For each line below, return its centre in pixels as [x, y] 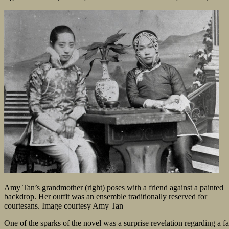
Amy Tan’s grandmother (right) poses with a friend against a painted [114, 188]
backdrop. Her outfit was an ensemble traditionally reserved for [106, 197]
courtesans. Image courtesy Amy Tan [64, 206]
